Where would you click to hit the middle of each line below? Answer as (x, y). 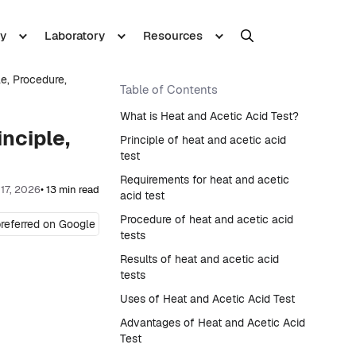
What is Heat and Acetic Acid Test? (209, 116)
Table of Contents (169, 89)
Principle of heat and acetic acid (203, 140)
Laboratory (74, 35)
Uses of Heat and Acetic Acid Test (207, 299)
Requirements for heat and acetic (205, 180)
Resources (172, 35)
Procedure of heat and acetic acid (207, 219)
